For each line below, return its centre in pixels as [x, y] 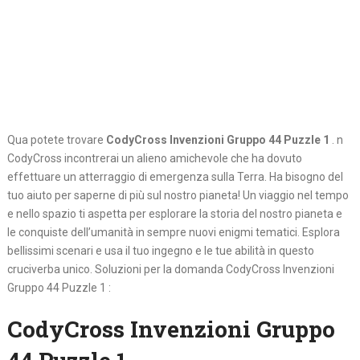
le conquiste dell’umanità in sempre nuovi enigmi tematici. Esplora [173, 233]
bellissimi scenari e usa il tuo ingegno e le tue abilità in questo [160, 251]
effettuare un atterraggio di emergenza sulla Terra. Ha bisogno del [175, 177]
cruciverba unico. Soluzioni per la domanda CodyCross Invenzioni [170, 270]
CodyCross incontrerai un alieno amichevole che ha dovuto [154, 159]
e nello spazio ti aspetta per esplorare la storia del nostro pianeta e [174, 214]
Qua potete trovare [56, 140]
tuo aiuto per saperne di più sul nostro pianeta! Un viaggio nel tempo [178, 196]
